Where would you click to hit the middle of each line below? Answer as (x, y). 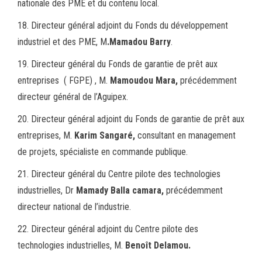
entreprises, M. (46, 136)
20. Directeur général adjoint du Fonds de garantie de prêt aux (131, 119)
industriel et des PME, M (62, 42)
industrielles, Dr (47, 191)
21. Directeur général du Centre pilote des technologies (119, 174)
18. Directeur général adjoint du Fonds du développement (123, 26)
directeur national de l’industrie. (74, 207)
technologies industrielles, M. (71, 246)
